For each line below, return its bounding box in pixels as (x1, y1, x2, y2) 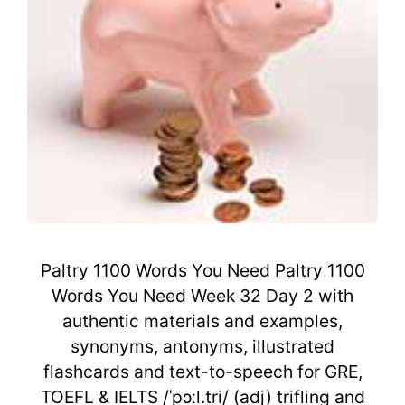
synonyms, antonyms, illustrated (71, 334, 334, 357)
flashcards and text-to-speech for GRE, (42, 360, 363, 382)
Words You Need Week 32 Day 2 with (52, 284, 353, 306)
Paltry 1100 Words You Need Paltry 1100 (40, 259, 365, 281)
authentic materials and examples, (62, 309, 343, 332)
